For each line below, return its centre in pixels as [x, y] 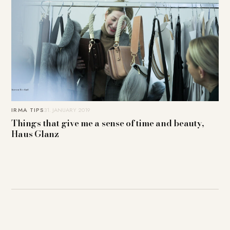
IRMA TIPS [28, 110]
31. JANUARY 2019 [68, 110]
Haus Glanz [35, 134]
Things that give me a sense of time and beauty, [108, 123]
